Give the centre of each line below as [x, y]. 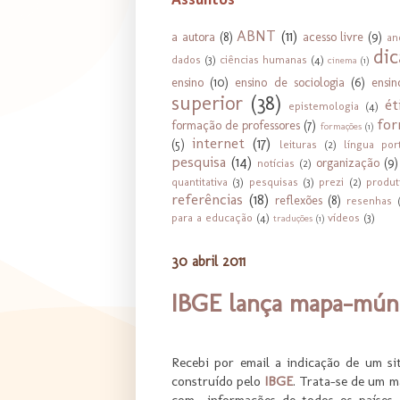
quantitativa [200, 181]
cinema [343, 59]
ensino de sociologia [290, 82]
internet [219, 142]
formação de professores [236, 125]
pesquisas [273, 181]
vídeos [344, 217]
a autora [193, 37]
